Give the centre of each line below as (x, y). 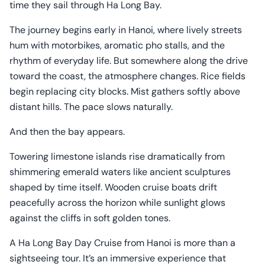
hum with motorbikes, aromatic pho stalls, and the (117, 45)
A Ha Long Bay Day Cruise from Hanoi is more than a (122, 243)
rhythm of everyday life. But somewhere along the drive (129, 61)
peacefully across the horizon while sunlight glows (117, 203)
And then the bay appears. (67, 132)
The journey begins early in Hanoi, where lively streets (126, 30)
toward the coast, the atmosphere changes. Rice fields (127, 76)
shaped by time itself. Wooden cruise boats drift (113, 187)
